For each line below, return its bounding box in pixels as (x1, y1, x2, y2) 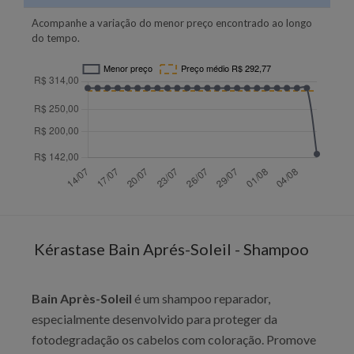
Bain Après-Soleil (32, 291, 132, 306)
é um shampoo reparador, (132, 291, 270, 306)
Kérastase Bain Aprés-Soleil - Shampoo (34, 239, 309, 258)
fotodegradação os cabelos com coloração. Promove (32, 332, 316, 347)
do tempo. (32, 32, 80, 44)
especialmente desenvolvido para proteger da (32, 311, 277, 326)
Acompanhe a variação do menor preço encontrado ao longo (32, 17, 312, 29)
